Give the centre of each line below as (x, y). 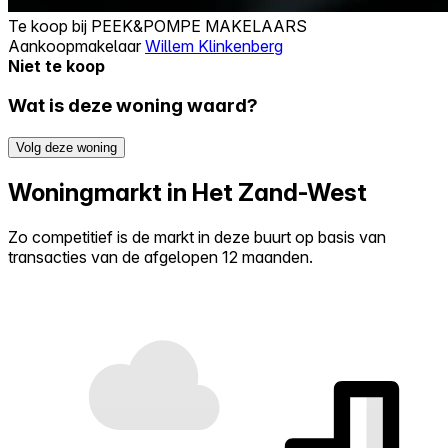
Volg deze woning (66, 148)
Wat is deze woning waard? (133, 106)
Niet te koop (56, 65)
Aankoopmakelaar (76, 45)
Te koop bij (49, 25)
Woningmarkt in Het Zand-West (187, 192)
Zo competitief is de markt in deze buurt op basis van (197, 236)
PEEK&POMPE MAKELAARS (199, 25)
